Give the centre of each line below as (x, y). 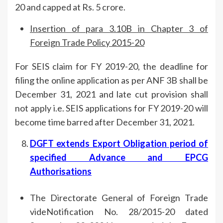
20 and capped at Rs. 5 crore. (70, 7)
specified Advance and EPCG (119, 157)
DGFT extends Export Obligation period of (119, 143)
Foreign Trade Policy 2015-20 (87, 42)
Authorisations (61, 171)
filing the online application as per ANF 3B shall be (111, 80)
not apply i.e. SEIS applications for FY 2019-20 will (111, 108)
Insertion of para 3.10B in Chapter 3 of (119, 28)
